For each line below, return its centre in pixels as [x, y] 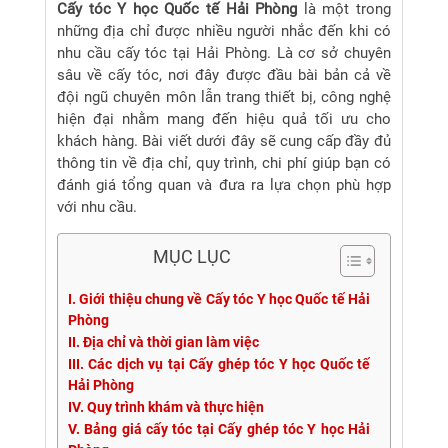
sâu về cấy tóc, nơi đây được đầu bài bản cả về [224, 74]
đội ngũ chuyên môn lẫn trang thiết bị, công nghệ [224, 96]
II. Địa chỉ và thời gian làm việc [163, 341]
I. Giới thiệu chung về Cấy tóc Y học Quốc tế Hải [219, 298]
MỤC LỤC [191, 256]
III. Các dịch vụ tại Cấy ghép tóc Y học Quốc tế [219, 363]
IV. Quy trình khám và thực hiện [166, 406]
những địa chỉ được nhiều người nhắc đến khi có [224, 30]
